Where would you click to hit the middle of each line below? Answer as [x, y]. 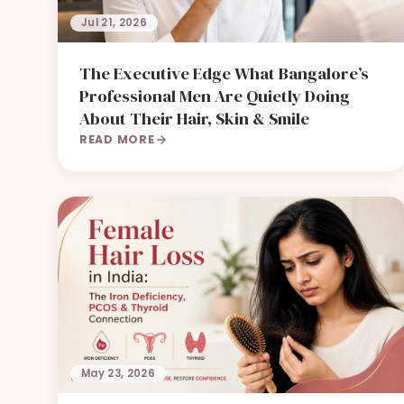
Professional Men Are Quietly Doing [215, 96]
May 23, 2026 [119, 373]
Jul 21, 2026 [115, 23]
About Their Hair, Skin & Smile [194, 119]
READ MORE [117, 140]
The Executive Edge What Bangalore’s [224, 73]
